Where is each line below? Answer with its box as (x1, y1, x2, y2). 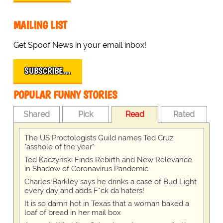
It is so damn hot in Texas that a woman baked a (24, 199, 189, 209)
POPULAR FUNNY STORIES (13, 88, 117, 102)
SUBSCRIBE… (24, 65, 71, 77)
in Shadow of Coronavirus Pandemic (24, 164, 148, 174)
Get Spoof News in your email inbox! (13, 40, 146, 50)
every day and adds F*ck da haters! (24, 186, 144, 196)
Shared (23, 110, 50, 119)
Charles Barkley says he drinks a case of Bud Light (24, 177, 197, 187)
